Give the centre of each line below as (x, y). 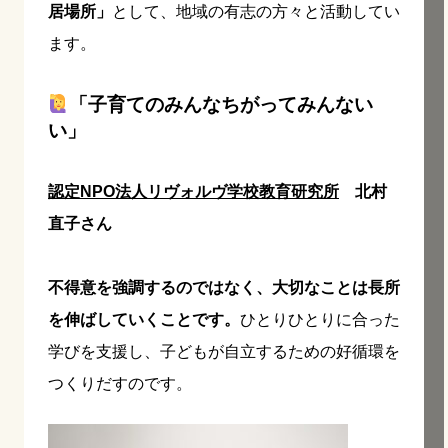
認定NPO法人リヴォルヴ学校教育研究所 (193, 191)
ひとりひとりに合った (320, 319)
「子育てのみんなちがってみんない (221, 104)
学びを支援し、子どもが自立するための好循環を (224, 351)
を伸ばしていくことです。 (144, 319)
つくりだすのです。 (120, 383)
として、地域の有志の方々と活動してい (256, 11)
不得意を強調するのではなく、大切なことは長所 (224, 287)
